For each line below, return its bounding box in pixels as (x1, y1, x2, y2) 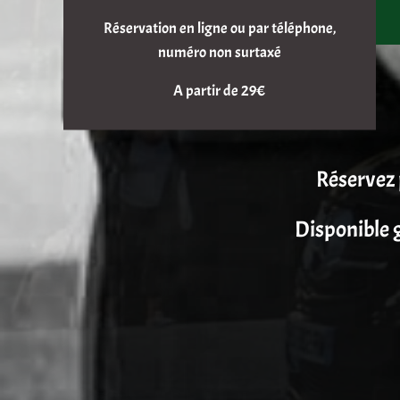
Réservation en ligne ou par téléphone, (103, 19, 336, 38)
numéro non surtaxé (157, 43, 281, 62)
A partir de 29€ (173, 81, 266, 101)
